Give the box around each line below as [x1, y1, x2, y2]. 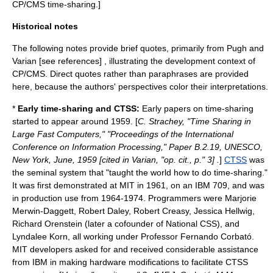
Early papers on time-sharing [140, 104, 253, 113]
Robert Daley [79, 206, 129, 216]
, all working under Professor [68, 232, 180, 241]
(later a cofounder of [82, 219, 166, 229]
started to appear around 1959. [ [12, 116, 138, 126]
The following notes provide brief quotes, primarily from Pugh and [12, 43, 264, 53]
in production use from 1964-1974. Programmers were [12, 193, 225, 203]
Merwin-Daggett [12, 206, 74, 216]
